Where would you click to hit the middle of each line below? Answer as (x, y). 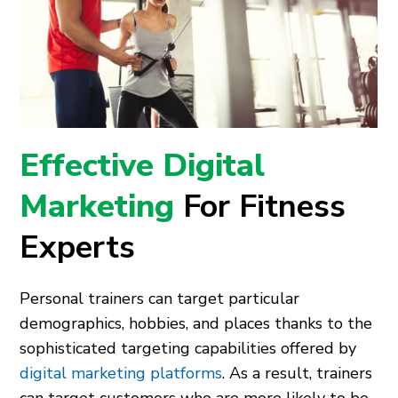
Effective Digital (143, 165)
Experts (78, 247)
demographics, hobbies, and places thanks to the (196, 323)
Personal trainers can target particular (160, 298)
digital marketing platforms (121, 373)
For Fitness (265, 206)
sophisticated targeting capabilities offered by (188, 348)
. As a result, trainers (298, 373)
